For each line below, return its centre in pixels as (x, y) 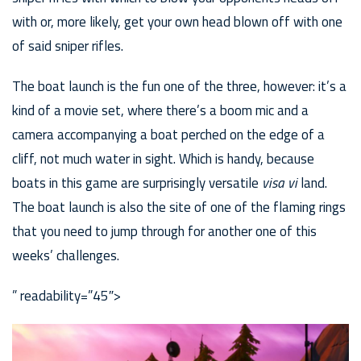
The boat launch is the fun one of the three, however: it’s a (179, 87)
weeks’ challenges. (66, 256)
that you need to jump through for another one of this (164, 232)
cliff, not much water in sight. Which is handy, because (163, 159)
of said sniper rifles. (68, 46)
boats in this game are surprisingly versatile (137, 183)
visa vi (281, 183)
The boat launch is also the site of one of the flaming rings (179, 207)
